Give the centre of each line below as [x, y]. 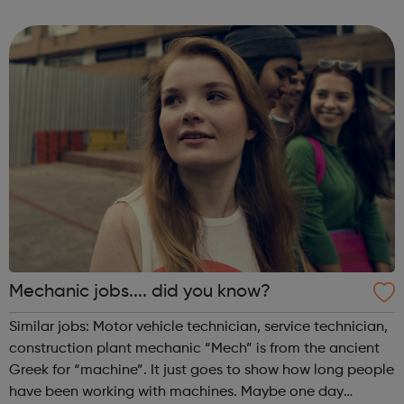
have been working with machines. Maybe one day [176, 393]
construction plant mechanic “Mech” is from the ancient [107, 349]
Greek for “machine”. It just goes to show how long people [202, 371]
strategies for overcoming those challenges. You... [321, 33]
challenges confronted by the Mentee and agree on [179, 11]
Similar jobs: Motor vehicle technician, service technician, [198, 328]
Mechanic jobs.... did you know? [140, 293]
